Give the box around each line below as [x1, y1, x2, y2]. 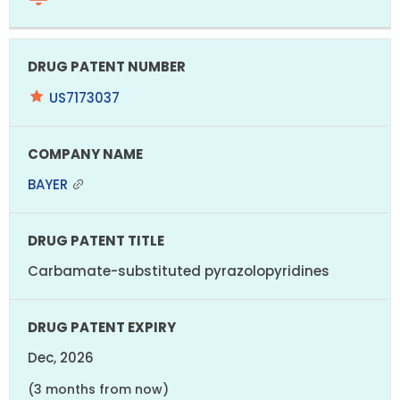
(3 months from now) [28, 379, 169, 398]
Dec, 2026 [28, 347, 94, 367]
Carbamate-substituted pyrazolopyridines [28, 261, 329, 280]
